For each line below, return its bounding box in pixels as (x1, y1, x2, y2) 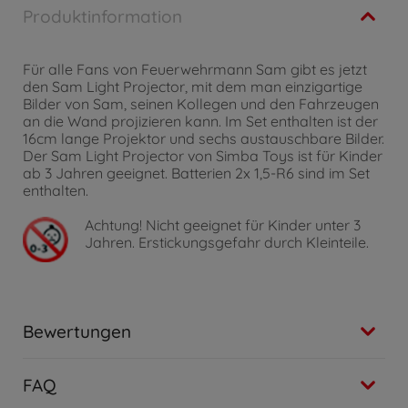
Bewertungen (23, 321, 131, 343)
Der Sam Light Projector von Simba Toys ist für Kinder (23, 147, 382, 165)
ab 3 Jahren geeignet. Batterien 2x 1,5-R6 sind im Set (23, 164, 370, 182)
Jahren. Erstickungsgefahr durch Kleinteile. (85, 233, 370, 252)
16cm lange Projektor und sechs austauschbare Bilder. (23, 129, 384, 148)
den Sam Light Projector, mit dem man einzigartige (23, 77, 362, 96)
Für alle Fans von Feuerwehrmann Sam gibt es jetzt (23, 60, 367, 78)
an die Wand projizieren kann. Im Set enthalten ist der (23, 112, 378, 130)
